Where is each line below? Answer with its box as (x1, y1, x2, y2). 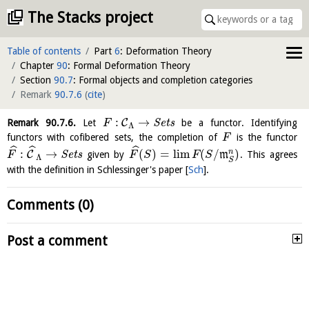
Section (20, 74, 54, 86)
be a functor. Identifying (175, 117, 298, 128)
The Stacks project (28, 9, 153, 26)
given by (81, 149, 130, 161)
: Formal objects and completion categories (73, 74, 252, 86)
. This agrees (239, 149, 297, 161)
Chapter (20, 60, 57, 71)
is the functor (231, 132, 298, 143)
